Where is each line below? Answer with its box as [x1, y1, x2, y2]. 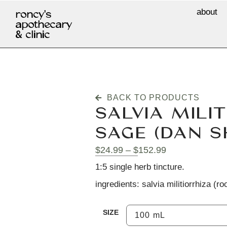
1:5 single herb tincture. [95, 162, 185, 172]
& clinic [15, 28, 50, 42]
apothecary [15, 18, 72, 31]
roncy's [15, 8, 51, 21]
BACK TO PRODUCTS [106, 93, 200, 102]
